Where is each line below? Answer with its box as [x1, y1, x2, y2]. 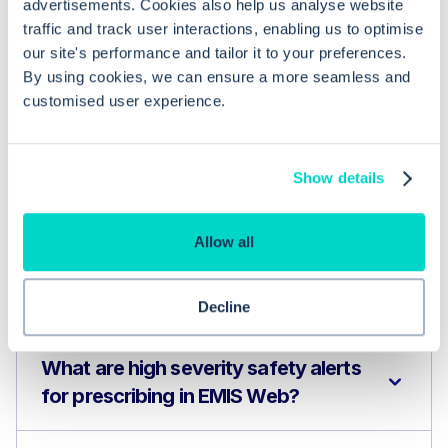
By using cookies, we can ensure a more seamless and [23, 67, 411, 85]
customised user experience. [23, 91, 226, 109]
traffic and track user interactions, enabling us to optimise [23, 19, 423, 37]
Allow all [194, 232, 254, 250]
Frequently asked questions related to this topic [45, 259, 403, 279]
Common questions [56, 195, 392, 241]
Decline [198, 298, 250, 316]
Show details [293, 169, 385, 187]
